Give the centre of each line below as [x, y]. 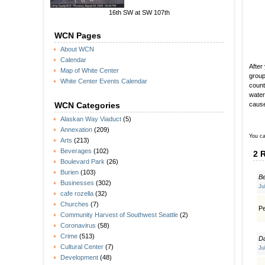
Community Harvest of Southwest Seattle [119, 215]
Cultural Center [82, 247]
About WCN [77, 49]
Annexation [76, 130]
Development [79, 258]
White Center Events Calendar [104, 81]
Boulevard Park [83, 162]
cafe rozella [77, 194]
